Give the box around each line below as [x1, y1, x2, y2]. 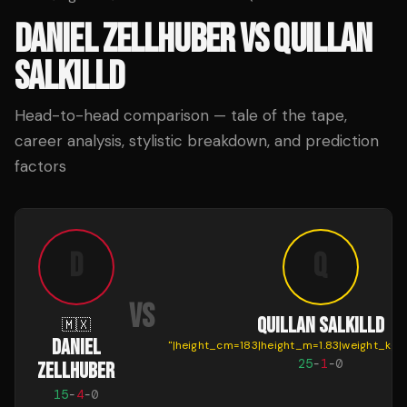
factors [15, 156, 66, 176]
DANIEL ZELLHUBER [15, 15, 234, 64]
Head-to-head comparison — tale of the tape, [15, 105, 347, 125]
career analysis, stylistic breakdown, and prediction [15, 131, 379, 151]
